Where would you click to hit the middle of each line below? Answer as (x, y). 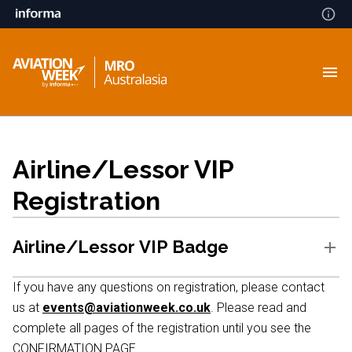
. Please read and (258, 308)
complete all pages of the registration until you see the (162, 328)
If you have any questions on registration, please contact (169, 287)
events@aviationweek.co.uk (126, 308)
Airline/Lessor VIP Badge (121, 247)
